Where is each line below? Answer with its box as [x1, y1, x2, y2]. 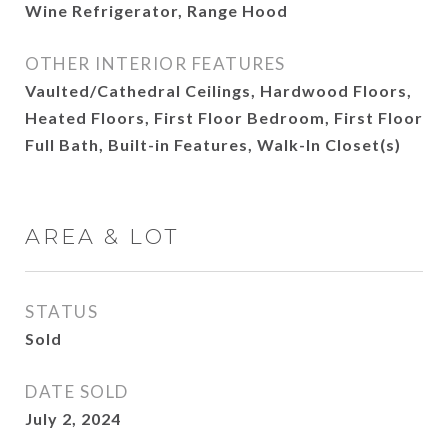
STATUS [25, 301, 98, 322]
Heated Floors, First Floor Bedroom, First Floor [25, 108, 423, 127]
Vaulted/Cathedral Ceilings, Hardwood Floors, [25, 81, 412, 100]
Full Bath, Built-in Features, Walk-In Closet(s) [25, 135, 401, 154]
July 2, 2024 [25, 409, 121, 428]
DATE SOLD [25, 381, 129, 402]
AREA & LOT [25, 224, 179, 249]
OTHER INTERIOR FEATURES [25, 53, 286, 74]
